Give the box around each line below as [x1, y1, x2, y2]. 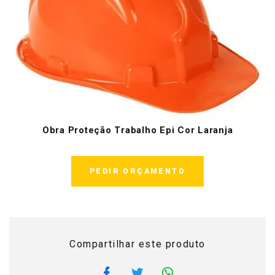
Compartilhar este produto [69, 238, 206, 250]
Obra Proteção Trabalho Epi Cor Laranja [42, 125, 233, 136]
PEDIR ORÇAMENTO [90, 167, 185, 176]
